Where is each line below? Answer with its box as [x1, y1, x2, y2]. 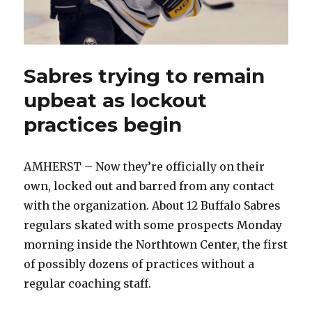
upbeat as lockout [24, 88, 208, 113]
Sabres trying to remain [24, 64, 265, 88]
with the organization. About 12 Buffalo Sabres [24, 198, 281, 213]
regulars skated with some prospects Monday [24, 218, 283, 233]
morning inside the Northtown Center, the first [24, 237, 288, 252]
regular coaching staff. [24, 276, 152, 291]
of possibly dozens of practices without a [24, 257, 255, 272]
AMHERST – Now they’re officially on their [24, 159, 265, 174]
